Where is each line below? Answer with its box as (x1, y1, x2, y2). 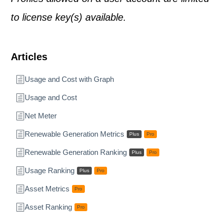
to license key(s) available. (11, 12, 126, 23)
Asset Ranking (25, 203, 72, 212)
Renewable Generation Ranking (25, 148, 127, 157)
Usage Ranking (25, 166, 74, 175)
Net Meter (25, 111, 57, 120)
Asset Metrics (25, 184, 70, 193)
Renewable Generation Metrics (25, 130, 124, 139)
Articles (11, 51, 47, 63)
